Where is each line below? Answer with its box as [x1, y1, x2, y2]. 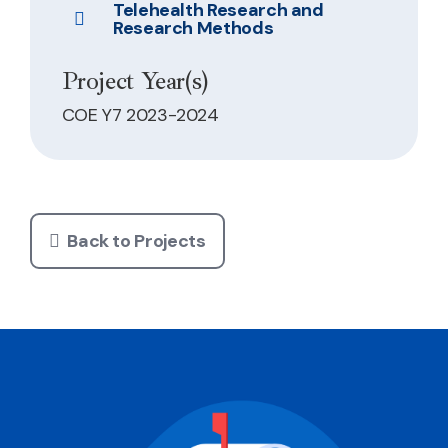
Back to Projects [67, 228, 206, 253]
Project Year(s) [61, 65, 209, 98]
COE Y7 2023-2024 [61, 102, 219, 127]
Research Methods [113, 15, 274, 40]
